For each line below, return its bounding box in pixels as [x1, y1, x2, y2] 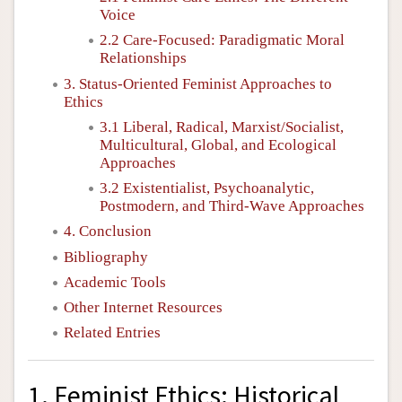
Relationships [100, 49, 187, 67]
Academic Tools [64, 273, 166, 291]
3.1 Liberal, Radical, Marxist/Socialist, [100, 118, 344, 135]
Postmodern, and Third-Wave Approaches [100, 197, 364, 214]
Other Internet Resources [64, 299, 223, 316]
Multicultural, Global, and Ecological [100, 135, 336, 153]
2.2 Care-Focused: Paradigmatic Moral [100, 31, 345, 49]
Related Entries [64, 324, 161, 342]
